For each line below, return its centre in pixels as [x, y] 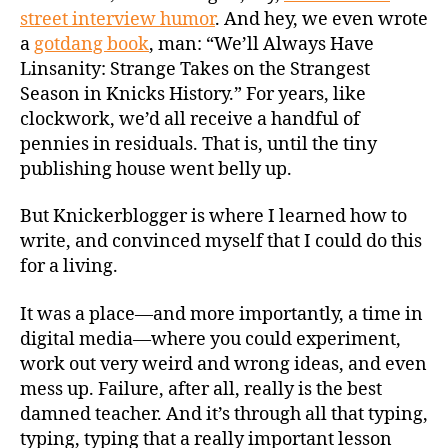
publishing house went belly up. [158, 169]
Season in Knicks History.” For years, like [193, 94]
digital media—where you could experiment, [210, 339]
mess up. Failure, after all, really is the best [201, 389]
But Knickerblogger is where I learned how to [213, 217]
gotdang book [91, 44]
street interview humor [117, 19]
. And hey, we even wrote [321, 19]
